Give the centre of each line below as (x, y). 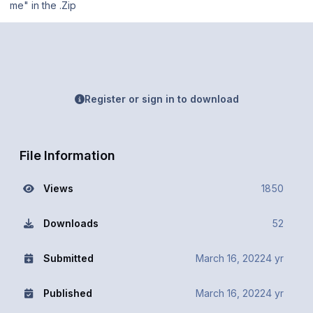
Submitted (68, 258)
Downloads (71, 223)
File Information (67, 155)
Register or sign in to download (161, 99)
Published (67, 293)
